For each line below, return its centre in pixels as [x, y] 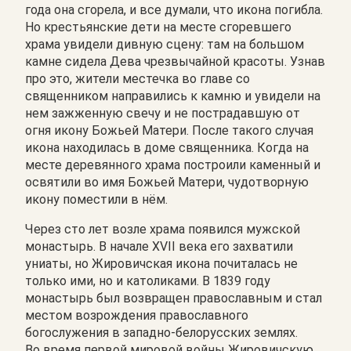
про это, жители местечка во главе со [138, 78]
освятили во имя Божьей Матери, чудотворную [167, 182]
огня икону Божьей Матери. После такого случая [169, 130]
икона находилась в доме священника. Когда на [167, 147]
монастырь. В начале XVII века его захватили [159, 246]
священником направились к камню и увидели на [173, 96]
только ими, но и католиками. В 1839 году [148, 280]
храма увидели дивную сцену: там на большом [165, 44]
